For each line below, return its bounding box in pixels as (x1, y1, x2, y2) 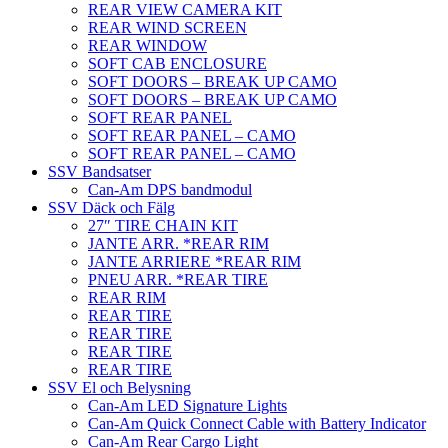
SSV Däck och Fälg (48, 198, 175, 216)
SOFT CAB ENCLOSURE (88, 54, 267, 72)
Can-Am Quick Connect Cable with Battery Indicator (88, 414, 426, 432)
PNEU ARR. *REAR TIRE (88, 270, 268, 288)
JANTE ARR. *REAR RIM (88, 234, 269, 252)
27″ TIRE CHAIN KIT (88, 216, 238, 234)
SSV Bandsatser (48, 162, 151, 180)
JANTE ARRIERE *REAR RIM (88, 252, 301, 270)
